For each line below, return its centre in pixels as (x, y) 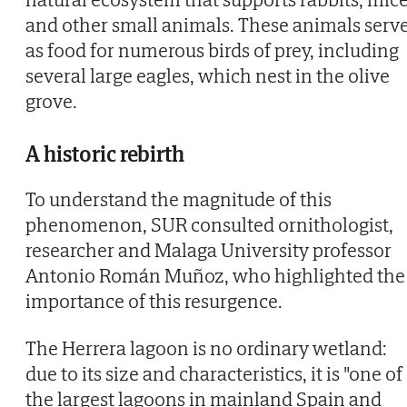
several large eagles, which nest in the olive (208, 75)
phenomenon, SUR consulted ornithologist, (209, 224)
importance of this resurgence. (154, 300)
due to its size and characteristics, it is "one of (214, 373)
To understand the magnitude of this (179, 199)
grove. (51, 100)
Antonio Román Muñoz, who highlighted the (215, 275)
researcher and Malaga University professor (208, 249)
